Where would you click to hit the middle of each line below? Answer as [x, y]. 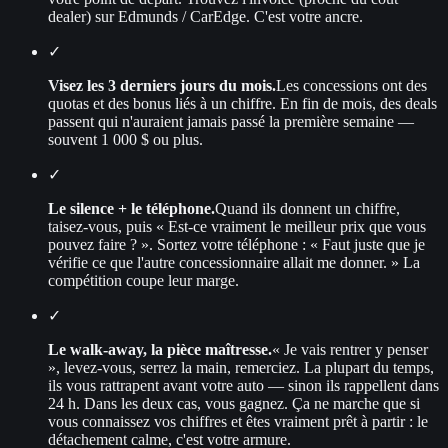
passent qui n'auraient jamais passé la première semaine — [231, 121]
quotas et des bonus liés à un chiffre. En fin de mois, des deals [242, 103]
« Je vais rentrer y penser [350, 349]
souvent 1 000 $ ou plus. [125, 139]
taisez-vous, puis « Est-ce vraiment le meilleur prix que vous [237, 226]
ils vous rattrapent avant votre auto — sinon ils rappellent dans [243, 385]
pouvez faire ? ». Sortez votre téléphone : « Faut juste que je [236, 244]
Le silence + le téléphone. [131, 208]
